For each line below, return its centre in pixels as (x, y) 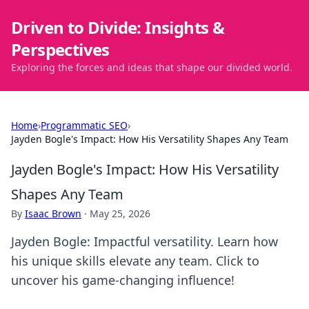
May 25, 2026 (120, 213)
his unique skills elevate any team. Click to (135, 261)
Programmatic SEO (84, 125)
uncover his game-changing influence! (123, 280)
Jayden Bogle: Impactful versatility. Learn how (144, 241)
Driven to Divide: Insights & (118, 27)
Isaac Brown (53, 213)
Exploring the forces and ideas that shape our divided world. (152, 67)
